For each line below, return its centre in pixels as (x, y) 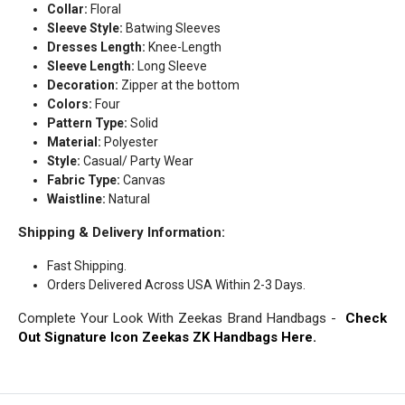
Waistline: (76, 199)
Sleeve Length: (91, 66)
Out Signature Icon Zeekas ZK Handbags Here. (167, 337)
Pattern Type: (87, 123)
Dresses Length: (98, 47)
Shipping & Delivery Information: (122, 232)
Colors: (71, 104)
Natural (128, 199)
